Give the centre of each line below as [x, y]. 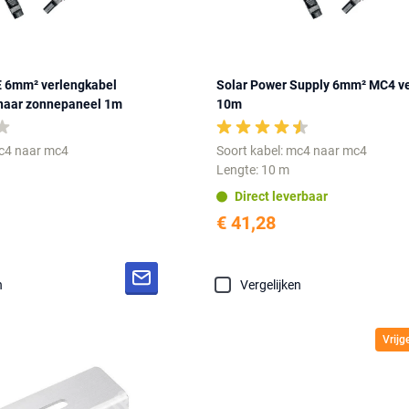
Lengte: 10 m [253, 170]
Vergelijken [271, 285]
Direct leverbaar [282, 196]
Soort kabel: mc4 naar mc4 [292, 151]
